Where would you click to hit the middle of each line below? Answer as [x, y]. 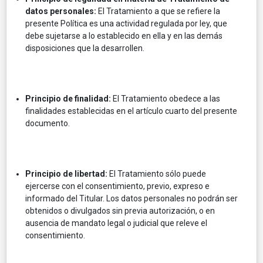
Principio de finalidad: [68, 98]
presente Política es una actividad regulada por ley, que [126, 23]
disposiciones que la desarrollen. [85, 48]
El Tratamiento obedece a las [166, 98]
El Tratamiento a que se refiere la [158, 11]
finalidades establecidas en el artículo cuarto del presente [131, 111]
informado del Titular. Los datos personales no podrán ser [131, 198]
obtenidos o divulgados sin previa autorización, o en [120, 210]
